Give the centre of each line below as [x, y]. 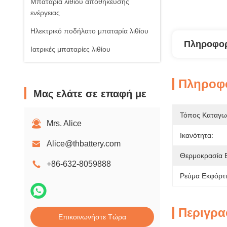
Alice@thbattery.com [84, 144]
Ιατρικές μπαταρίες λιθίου [70, 49]
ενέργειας [45, 13]
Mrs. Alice [64, 123]
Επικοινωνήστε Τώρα [92, 217]
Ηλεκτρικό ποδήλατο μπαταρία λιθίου [89, 31]
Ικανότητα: [197, 135]
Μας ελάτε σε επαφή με [90, 94]
